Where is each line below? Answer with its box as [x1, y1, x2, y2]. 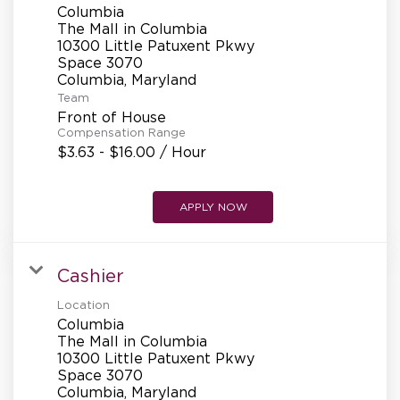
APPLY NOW [179, 200, 247, 212]
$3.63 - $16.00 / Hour [57, 143, 206, 160]
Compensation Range [57, 125, 186, 139]
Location [57, 297, 110, 312]
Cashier [57, 265, 124, 286]
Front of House [57, 108, 166, 125]
